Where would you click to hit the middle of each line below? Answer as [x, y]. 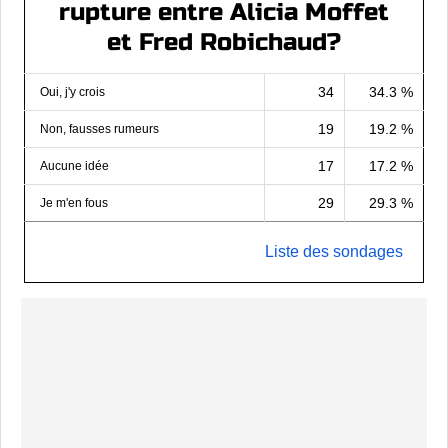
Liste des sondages [334, 252]
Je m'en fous [74, 203]
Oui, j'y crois [72, 92]
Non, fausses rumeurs [99, 129]
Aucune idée [74, 166]
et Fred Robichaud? [224, 43]
